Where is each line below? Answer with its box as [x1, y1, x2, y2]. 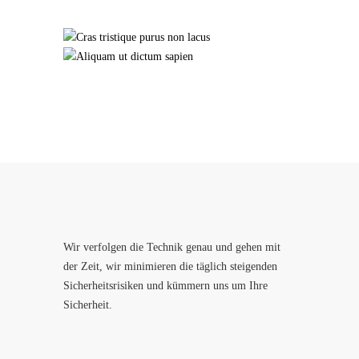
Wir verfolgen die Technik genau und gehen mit [63, 241, 280, 253]
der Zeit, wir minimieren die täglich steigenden [63, 260, 277, 272]
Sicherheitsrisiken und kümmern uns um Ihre [63, 280, 268, 292]
